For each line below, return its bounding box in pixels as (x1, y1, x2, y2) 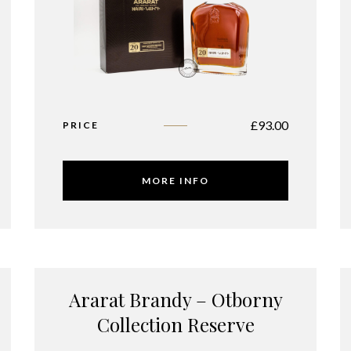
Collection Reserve (96, 312, 255, 338)
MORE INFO (142, 175, 209, 187)
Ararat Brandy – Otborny (68, 287, 283, 313)
